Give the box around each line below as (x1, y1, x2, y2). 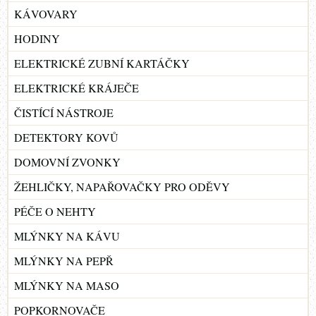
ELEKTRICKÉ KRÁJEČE (14, 80, 139, 95)
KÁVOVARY (14, 6, 78, 21)
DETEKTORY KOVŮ (14, 129, 119, 145)
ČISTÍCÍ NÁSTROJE (14, 104, 114, 120)
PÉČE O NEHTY (14, 203, 96, 219)
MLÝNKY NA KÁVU (14, 228, 120, 243)
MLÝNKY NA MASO (14, 277, 119, 293)
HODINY (14, 30, 60, 46)
